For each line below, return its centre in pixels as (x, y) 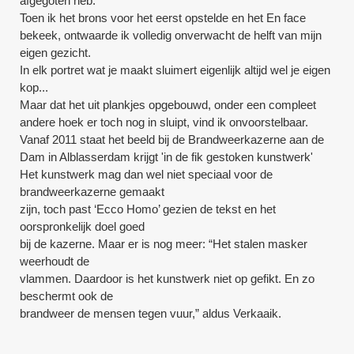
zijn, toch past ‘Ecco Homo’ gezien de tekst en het (148, 209)
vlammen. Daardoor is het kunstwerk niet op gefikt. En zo (168, 278)
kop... (34, 87)
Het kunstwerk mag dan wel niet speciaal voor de (147, 174)
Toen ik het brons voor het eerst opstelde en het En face (163, 17)
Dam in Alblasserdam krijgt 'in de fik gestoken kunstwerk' (167, 156)
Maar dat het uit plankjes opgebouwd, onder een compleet (168, 104)
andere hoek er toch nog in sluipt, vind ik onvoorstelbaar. (164, 122)
